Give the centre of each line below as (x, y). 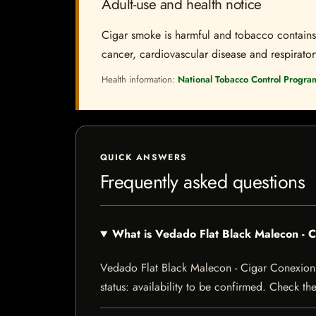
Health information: (140, 80)
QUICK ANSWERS (144, 158)
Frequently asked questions (203, 182)
